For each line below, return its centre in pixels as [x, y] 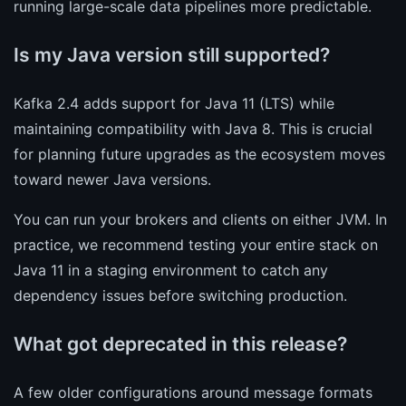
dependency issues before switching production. [180, 295]
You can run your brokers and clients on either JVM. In [200, 219]
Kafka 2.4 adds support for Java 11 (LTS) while [174, 103]
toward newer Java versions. [112, 179]
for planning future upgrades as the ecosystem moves [199, 154]
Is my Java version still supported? [172, 54]
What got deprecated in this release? [180, 343]
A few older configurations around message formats [193, 392]
